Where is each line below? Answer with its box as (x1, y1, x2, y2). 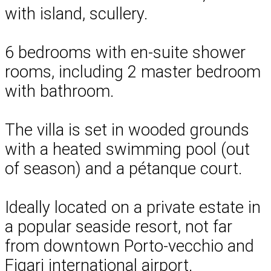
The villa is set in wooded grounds (5, 120, 249, 140)
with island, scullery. (5, 4, 148, 24)
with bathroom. (5, 81, 114, 101)
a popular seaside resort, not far (5, 217, 232, 237)
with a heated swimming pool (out (5, 139, 250, 159)
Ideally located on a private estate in (5, 197, 261, 217)
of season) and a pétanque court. (5, 158, 242, 178)
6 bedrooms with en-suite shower (5, 42, 246, 62)
